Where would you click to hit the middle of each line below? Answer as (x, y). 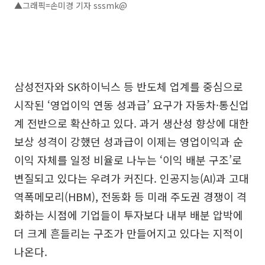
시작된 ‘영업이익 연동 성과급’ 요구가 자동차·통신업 (132, 105)
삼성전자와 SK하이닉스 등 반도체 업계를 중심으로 (129, 87)
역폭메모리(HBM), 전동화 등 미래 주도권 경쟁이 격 (130, 197)
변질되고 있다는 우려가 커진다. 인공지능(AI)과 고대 (132, 178)
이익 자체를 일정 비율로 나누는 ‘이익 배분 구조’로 (128, 160)
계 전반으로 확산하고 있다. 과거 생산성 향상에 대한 (132, 123)
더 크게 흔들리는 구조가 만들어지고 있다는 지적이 (129, 233)
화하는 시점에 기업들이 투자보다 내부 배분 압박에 (129, 215)
